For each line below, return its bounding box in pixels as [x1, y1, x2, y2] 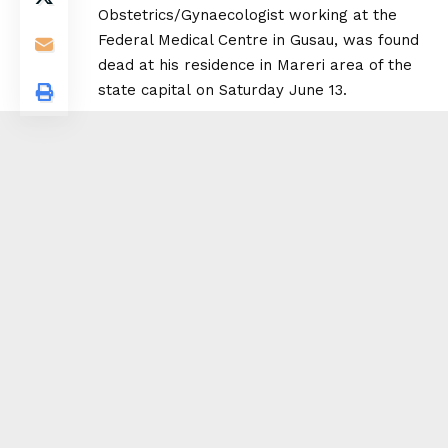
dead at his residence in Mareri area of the [98, 56, 412, 75]
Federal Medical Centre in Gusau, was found [98, 31, 419, 50]
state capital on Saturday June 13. [98, 81, 347, 100]
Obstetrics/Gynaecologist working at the [98, 6, 397, 25]
